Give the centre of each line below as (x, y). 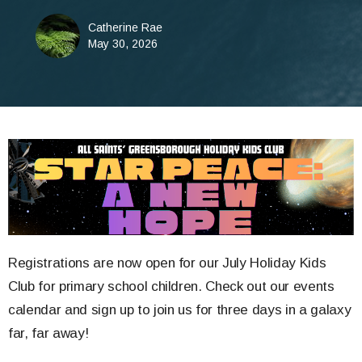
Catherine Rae (125, 28)
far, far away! (48, 334)
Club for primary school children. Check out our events (171, 287)
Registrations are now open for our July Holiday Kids (167, 263)
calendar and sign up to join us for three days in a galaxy (180, 310)
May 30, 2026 (122, 44)
